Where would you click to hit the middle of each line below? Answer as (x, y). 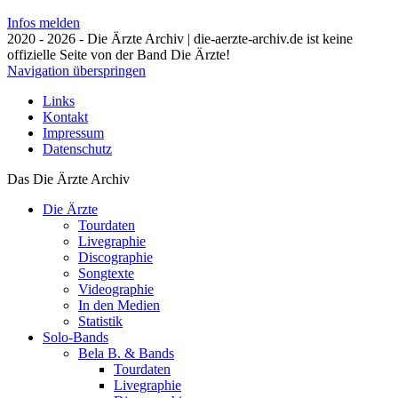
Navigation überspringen (76, 71)
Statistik (100, 322)
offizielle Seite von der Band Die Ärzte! (119, 55)
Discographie (115, 258)
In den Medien (119, 306)
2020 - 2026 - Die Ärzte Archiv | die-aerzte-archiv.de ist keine (180, 39)
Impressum (73, 133)
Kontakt (65, 117)
